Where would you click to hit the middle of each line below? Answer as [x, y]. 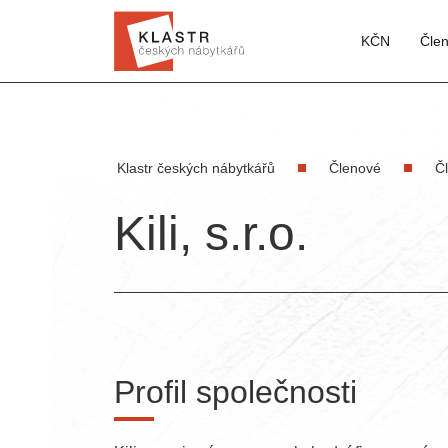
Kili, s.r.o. [211, 233]
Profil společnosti [235, 392]
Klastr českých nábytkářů [196, 168]
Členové [355, 168]
